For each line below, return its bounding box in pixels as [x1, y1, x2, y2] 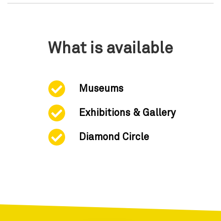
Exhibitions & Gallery [79, 108, 176, 118]
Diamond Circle [79, 132, 149, 142]
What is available [48, 40, 173, 57]
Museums [79, 83, 123, 94]
